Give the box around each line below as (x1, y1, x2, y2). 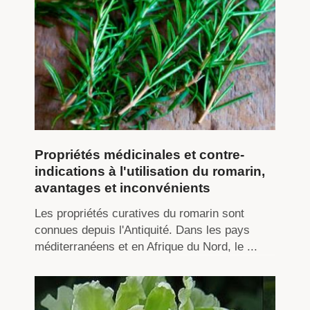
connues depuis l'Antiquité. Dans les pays (35, 223, 250, 237)
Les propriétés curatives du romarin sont (35, 206, 245, 220)
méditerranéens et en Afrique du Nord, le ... (35, 239, 258, 253)
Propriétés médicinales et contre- (35, 147, 245, 162)
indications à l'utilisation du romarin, (35, 163, 266, 179)
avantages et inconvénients (35, 180, 211, 195)
